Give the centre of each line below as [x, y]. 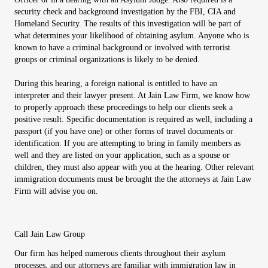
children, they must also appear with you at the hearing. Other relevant [134, 167]
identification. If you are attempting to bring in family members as [127, 143]
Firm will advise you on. [56, 191]
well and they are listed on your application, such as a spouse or [122, 155]
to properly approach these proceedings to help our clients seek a [124, 107]
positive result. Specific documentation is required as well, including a [133, 119]
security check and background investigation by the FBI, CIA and [125, 11]
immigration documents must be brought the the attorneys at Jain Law [133, 179]
